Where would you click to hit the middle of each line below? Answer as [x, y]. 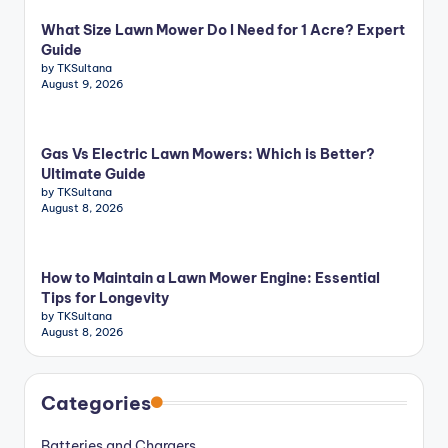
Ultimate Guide [93, 174]
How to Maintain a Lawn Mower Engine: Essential [210, 278]
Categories [96, 403]
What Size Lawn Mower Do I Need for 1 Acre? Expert [223, 30]
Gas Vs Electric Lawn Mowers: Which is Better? [208, 154]
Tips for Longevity [105, 298]
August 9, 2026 [82, 84]
